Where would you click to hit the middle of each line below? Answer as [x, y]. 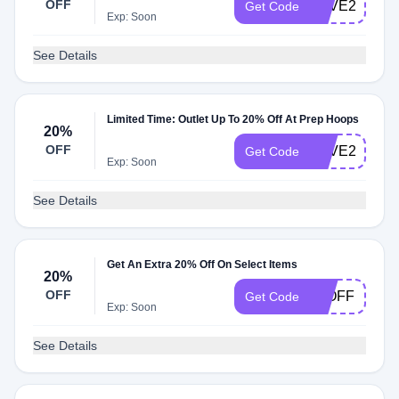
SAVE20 [337, 151]
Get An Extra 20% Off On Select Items [203, 265]
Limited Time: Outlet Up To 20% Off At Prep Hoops [233, 119]
